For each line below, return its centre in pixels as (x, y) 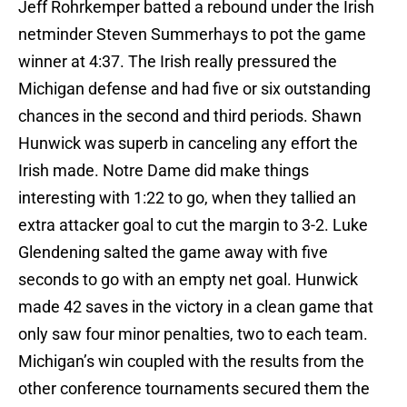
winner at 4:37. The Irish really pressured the (178, 62)
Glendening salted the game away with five (173, 253)
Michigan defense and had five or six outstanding (194, 89)
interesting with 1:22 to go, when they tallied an (187, 198)
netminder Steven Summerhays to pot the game (192, 35)
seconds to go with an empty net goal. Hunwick (188, 280)
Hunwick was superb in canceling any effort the (188, 144)
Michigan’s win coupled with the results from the (191, 362)
